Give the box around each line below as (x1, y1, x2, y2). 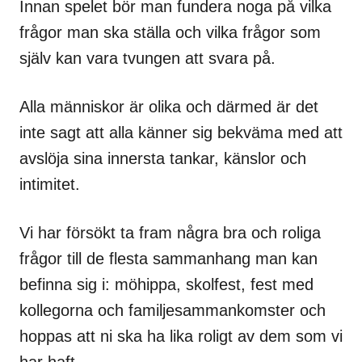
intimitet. (19, 175, 80, 193)
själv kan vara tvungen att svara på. (19, 48, 276, 67)
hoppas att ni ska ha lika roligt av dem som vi (19, 326, 343, 345)
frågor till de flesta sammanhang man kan (19, 249, 318, 267)
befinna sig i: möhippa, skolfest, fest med (19, 275, 314, 293)
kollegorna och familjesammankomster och (19, 301, 326, 319)
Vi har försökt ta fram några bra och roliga (19, 223, 321, 242)
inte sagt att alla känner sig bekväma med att (19, 123, 343, 141)
